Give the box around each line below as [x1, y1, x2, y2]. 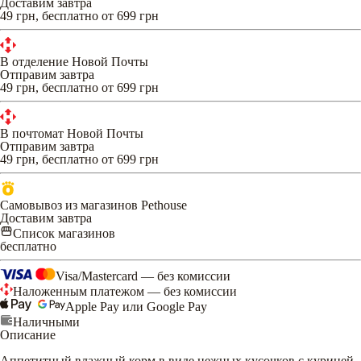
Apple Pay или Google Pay [65, 299, 207, 313]
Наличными [13, 314, 80, 329]
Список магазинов [13, 226, 115, 240]
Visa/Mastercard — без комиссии [56, 268, 230, 283]
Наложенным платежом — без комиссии [13, 284, 237, 298]
